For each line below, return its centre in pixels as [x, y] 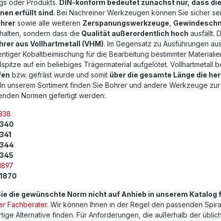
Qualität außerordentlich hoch [134, 34]
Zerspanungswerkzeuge [126, 23]
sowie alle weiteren [49, 23]
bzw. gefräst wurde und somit [60, 75]
